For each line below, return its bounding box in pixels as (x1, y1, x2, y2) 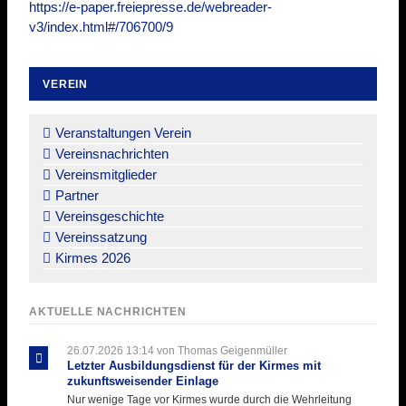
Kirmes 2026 (55, 249, 130, 266)
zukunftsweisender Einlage (66, 373, 218, 388)
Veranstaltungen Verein (55, 124, 191, 140)
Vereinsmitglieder (55, 166, 157, 182)
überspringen (28, 122, 105, 139)
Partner (55, 187, 99, 203)
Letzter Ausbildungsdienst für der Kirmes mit (66, 358, 321, 372)
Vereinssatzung (55, 228, 147, 245)
